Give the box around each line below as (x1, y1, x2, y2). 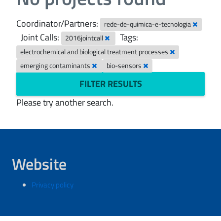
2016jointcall (65, 33, 105, 43)
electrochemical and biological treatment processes (20, 47, 170, 57)
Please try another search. (16, 96, 113, 109)
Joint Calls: (21, 31, 59, 44)
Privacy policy (32, 179, 74, 190)
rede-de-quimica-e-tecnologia (104, 19, 193, 29)
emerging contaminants (20, 61, 92, 71)
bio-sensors (107, 61, 144, 71)
